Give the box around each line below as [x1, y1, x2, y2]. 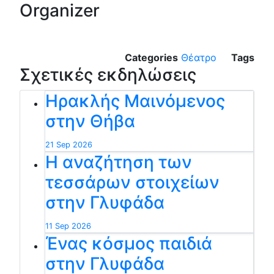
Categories [125, 51, 178, 64]
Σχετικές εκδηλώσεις [20, 64, 196, 85]
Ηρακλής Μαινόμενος [45, 90, 225, 111]
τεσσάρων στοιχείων [45, 171, 220, 193]
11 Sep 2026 [45, 221, 91, 231]
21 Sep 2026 [45, 139, 92, 149]
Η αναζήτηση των [45, 151, 192, 172]
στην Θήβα [45, 110, 135, 131]
